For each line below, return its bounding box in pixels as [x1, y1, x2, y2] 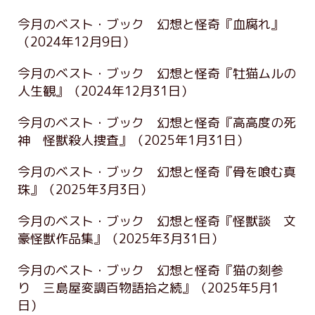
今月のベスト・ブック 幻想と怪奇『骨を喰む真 [18, 162, 296, 181]
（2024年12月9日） [18, 32, 135, 51]
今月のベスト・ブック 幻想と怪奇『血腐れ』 [18, 15, 283, 33]
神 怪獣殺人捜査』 [18, 131, 131, 149]
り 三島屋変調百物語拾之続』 [18, 278, 195, 297]
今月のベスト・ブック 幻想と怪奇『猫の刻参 [18, 261, 283, 279]
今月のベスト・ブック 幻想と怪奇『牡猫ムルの [18, 64, 296, 82]
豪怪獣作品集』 [18, 229, 106, 247]
